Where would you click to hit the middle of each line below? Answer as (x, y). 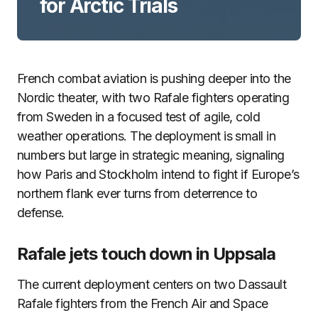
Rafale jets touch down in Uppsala (147, 254)
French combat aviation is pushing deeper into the (154, 78)
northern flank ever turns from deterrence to (137, 193)
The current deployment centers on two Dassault (152, 284)
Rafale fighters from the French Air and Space (143, 303)
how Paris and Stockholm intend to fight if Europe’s (158, 174)
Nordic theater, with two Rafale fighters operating (153, 98)
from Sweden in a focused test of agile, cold (139, 117)
